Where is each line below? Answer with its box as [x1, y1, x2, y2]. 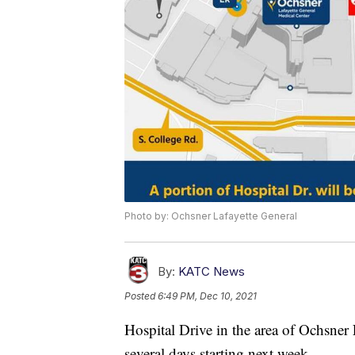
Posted [124, 290, 158, 303]
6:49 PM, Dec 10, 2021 [158, 290, 257, 303]
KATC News [178, 264, 245, 280]
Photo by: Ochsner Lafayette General [124, 210, 297, 223]
